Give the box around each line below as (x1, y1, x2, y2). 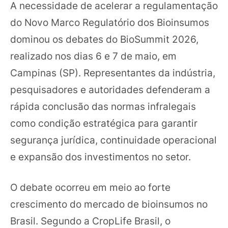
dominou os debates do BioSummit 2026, (10, 33, 198, 46)
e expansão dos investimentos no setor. (10, 151, 191, 163)
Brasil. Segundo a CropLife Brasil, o (10, 214, 170, 227)
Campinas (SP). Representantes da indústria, (10, 67, 215, 79)
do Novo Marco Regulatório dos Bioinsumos (10, 16, 209, 29)
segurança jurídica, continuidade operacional (10, 134, 217, 147)
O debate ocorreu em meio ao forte (10, 181, 170, 193)
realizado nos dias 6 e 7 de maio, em (10, 50, 177, 63)
